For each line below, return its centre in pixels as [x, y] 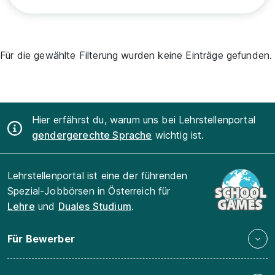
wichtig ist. [178, 135]
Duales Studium [95, 207]
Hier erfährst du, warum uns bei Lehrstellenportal [144, 120]
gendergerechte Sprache [92, 135]
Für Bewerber [41, 238]
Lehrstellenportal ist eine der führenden [98, 176]
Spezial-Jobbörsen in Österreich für [89, 191]
